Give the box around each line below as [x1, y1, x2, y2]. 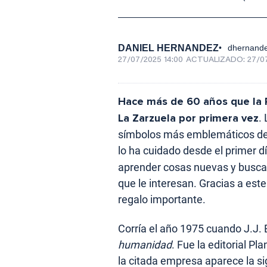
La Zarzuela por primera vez [118, 111, 259, 125]
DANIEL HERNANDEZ [118, 42, 219, 53]
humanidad [118, 238, 172, 251]
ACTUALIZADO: [186, 55, 247, 64]
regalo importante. [118, 193, 206, 206]
